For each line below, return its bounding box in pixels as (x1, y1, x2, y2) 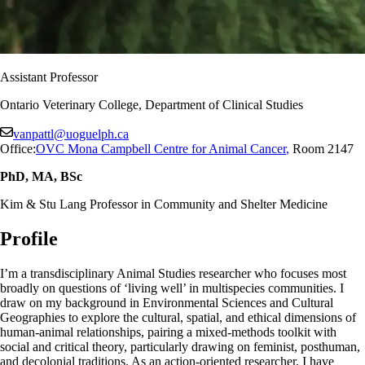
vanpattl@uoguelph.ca (13, 126, 129, 141)
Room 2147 (289, 141, 354, 156)
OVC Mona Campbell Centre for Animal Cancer (36, 141, 286, 156)
